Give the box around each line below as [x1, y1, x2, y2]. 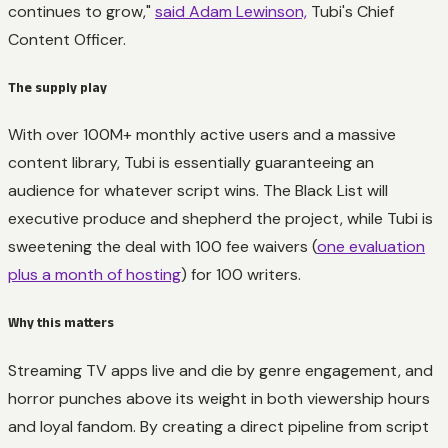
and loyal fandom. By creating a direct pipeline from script [8, 415, 429, 437]
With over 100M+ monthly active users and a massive [8, 124, 396, 146]
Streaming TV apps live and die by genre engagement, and [8, 359, 433, 381]
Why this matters [8, 315, 114, 331]
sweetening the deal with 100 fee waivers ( [8, 236, 317, 258]
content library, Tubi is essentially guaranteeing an [8, 152, 374, 174]
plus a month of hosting [8, 264, 181, 286]
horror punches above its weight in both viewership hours [8, 387, 430, 409]
